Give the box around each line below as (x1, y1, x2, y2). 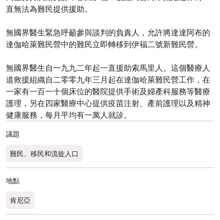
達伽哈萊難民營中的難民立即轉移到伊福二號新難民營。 (6, 39, 202, 50)
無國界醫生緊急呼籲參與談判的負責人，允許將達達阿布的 (6, 27, 210, 38)
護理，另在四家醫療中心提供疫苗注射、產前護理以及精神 (6, 98, 210, 109)
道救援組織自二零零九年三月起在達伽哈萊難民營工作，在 (6, 74, 210, 85)
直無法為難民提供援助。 (6, 3, 92, 14)
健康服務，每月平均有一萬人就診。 (6, 110, 132, 120)
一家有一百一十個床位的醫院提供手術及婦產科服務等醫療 (6, 86, 210, 97)
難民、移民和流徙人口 (10, 149, 79, 158)
